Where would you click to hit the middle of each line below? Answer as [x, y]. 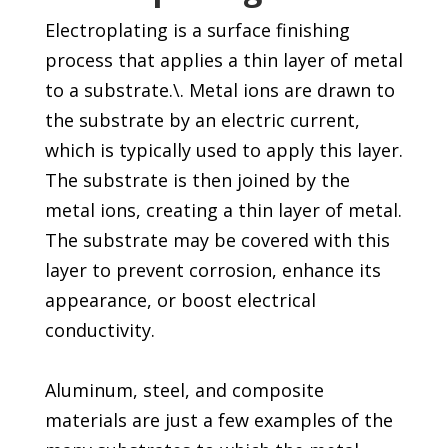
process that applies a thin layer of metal [223, 60]
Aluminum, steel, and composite [184, 390]
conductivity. [99, 330]
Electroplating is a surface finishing [197, 30]
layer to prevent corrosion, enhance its [212, 270]
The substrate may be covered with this [217, 240]
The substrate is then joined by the [197, 180]
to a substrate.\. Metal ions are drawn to [219, 90]
